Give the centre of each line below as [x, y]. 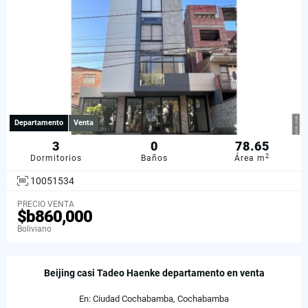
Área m [250, 158]
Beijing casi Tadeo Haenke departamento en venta [154, 273]
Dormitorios [56, 158]
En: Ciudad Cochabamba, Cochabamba [154, 298]
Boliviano [34, 229]
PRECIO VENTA [46, 204]
